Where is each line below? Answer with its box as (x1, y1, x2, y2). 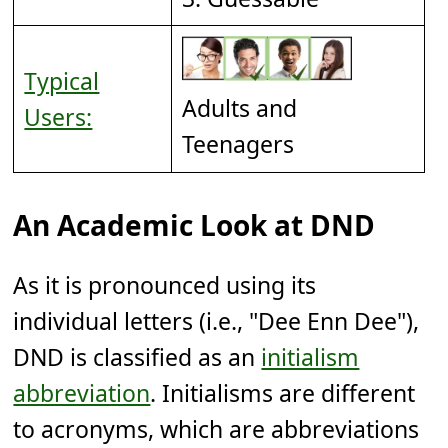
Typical (24, 65, 100, 98)
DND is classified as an (13, 341, 262, 374)
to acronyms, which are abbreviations (13, 413, 420, 446)
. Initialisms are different (150, 377, 416, 410)
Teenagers (182, 127, 295, 160)
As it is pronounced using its (13, 269, 317, 302)
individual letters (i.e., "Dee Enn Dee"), (13, 305, 420, 338)
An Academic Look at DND (13, 206, 376, 245)
